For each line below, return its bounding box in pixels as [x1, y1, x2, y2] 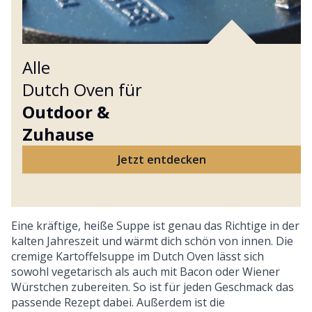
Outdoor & [22, 100, 109, 123]
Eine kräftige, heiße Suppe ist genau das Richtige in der [11, 217, 299, 233]
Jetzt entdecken [117, 151, 206, 167]
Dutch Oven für [22, 77, 142, 101]
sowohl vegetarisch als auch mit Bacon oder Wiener [11, 263, 280, 279]
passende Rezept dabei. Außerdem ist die [11, 294, 225, 310]
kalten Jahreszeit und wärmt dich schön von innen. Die [11, 233, 293, 249]
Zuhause [22, 122, 94, 146]
